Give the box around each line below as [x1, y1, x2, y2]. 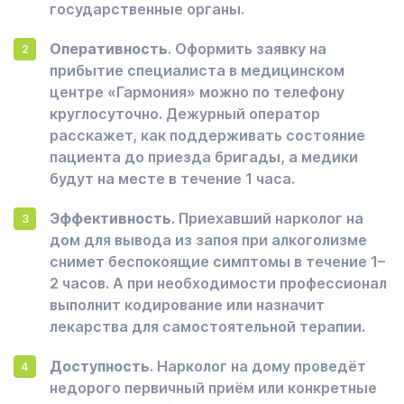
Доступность [50, 357, 150, 375]
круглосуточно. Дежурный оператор [50, 105, 320, 123]
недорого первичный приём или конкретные [50, 379, 377, 397]
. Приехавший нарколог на [171, 209, 363, 227]
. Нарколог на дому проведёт [150, 357, 366, 375]
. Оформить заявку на [168, 40, 326, 58]
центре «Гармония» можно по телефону [50, 83, 344, 101]
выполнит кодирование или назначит [50, 296, 325, 314]
